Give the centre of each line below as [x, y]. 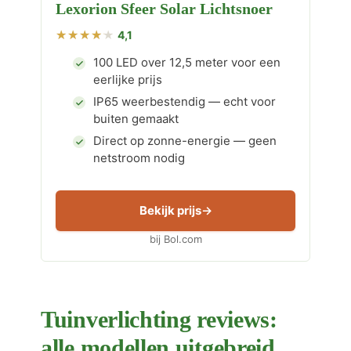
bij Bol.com [175, 239]
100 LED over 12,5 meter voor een [187, 62]
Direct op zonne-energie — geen [185, 141]
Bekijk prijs [170, 210]
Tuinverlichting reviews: [159, 319]
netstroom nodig [139, 158]
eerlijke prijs [128, 80]
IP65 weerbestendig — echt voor [185, 101]
